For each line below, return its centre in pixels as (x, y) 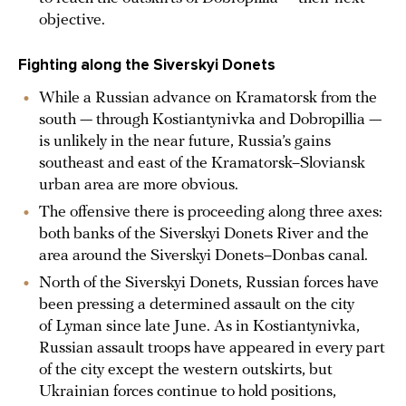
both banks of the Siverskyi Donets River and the (204, 234)
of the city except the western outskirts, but (186, 370)
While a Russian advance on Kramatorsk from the (208, 98)
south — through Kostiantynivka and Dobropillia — (210, 120)
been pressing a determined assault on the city (197, 304)
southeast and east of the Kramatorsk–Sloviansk (202, 163)
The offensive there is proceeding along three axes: (211, 212)
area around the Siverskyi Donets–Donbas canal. (203, 256)
